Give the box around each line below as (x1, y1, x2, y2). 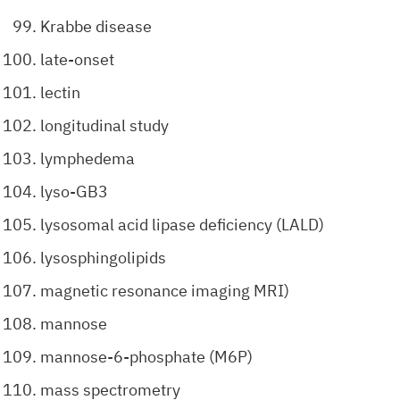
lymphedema (40, 148, 135, 169)
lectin (40, 82, 80, 103)
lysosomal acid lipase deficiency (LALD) (40, 214, 324, 235)
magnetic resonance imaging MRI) (40, 280, 289, 301)
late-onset (40, 49, 114, 70)
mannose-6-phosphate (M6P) (40, 346, 253, 367)
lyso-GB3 (40, 181, 108, 202)
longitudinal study (40, 115, 169, 136)
